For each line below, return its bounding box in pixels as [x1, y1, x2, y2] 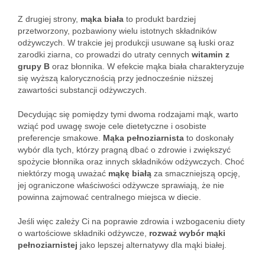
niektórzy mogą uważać [18, 169, 108, 178]
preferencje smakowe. [18, 133, 103, 143]
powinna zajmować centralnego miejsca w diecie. [18, 192, 201, 202]
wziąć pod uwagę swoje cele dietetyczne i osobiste [18, 121, 206, 131]
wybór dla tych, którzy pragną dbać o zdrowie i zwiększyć [18, 145, 231, 154]
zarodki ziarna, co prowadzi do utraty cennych [18, 50, 192, 59]
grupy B [18, 62, 50, 71]
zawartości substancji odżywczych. [18, 85, 147, 95]
